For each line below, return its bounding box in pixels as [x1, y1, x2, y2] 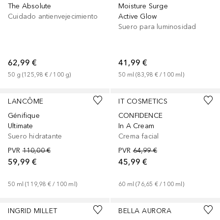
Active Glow [118, 12, 157, 21]
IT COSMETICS [118, 97, 167, 106]
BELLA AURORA [118, 206, 171, 215]
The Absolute [8, 1, 52, 10]
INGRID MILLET [8, 206, 57, 215]
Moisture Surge [118, 1, 168, 10]
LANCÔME [8, 97, 44, 106]
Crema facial [118, 132, 159, 140]
